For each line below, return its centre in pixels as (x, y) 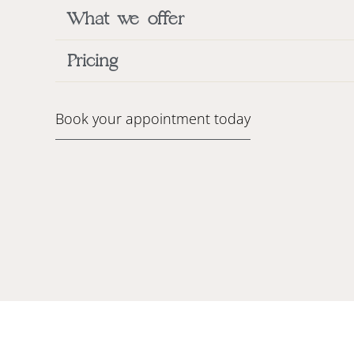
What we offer (126, 19)
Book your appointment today (153, 118)
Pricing (92, 60)
